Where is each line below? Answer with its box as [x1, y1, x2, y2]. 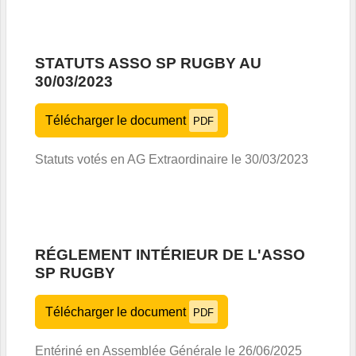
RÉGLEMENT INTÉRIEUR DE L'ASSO [35, 246, 305, 263]
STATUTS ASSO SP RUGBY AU [35, 54, 261, 72]
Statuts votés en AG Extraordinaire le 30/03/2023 [35, 152, 308, 166]
